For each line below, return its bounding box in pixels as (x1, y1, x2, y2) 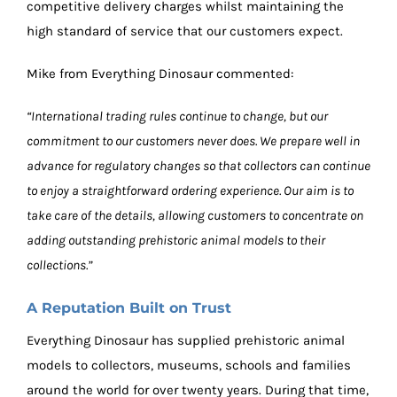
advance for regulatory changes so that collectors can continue (27, 158, 370, 175)
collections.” (27, 257, 92, 274)
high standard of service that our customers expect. (27, 23, 343, 40)
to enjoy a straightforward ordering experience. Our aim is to (27, 183, 354, 199)
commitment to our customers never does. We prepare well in (27, 133, 360, 150)
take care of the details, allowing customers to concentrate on (27, 207, 363, 224)
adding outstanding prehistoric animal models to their (27, 232, 325, 249)
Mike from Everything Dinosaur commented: (27, 66, 293, 82)
